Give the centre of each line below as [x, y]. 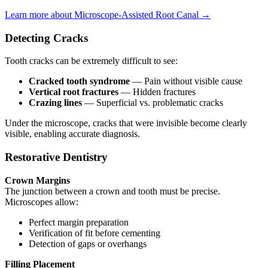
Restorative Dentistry [56, 157]
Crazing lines [55, 103]
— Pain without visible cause [186, 81]
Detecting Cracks [46, 38]
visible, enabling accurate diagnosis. [72, 134]
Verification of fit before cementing [95, 233]
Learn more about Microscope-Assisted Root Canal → [108, 14]
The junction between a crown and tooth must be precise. [112, 191]
